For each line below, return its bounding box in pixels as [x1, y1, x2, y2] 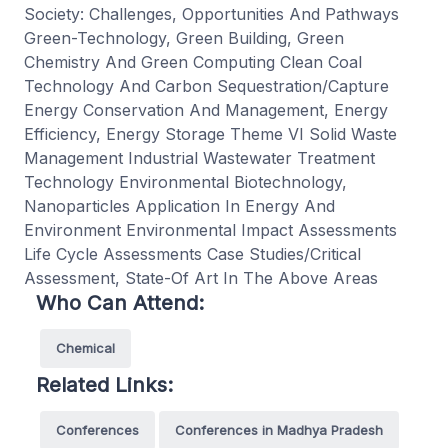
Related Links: [36, 371, 173, 397]
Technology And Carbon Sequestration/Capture [24, 75, 389, 96]
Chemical [56, 339, 115, 356]
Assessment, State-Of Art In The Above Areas [24, 267, 378, 288]
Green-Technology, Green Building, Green [24, 27, 344, 48]
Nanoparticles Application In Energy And [24, 195, 335, 216]
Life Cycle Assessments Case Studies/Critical [24, 243, 361, 264]
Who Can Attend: [36, 289, 204, 315]
